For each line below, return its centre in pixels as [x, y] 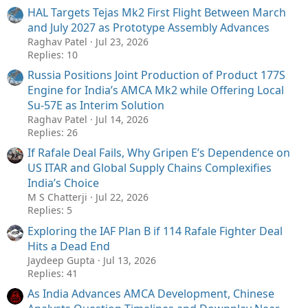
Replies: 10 [53, 55]
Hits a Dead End [69, 246]
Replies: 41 [53, 273]
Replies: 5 [50, 210]
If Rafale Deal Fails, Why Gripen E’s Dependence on [159, 153]
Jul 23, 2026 [122, 42]
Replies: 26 [53, 133]
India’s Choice [63, 183]
